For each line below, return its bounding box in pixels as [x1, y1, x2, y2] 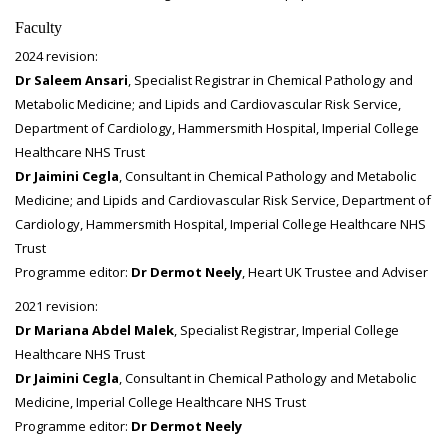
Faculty [15, 19, 62, 36]
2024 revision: [15, 47, 98, 65]
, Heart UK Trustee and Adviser [242, 263, 428, 281]
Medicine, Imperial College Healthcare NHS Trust [15, 393, 306, 411]
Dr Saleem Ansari [15, 71, 128, 89]
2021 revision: [15, 297, 98, 315]
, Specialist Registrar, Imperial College [174, 321, 399, 339]
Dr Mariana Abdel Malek [15, 321, 174, 339]
